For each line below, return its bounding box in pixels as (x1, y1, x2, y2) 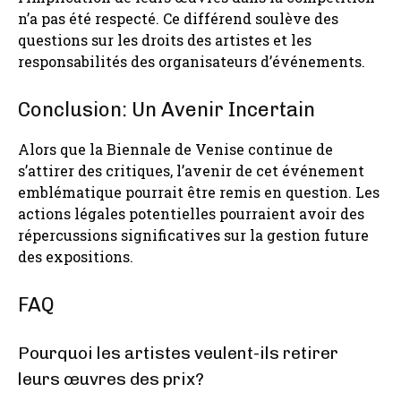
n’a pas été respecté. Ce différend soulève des (18, 8, 338, 28)
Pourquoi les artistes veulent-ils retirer (18, 342, 338, 363)
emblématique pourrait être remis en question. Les (18, 182, 380, 201)
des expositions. (18, 246, 133, 266)
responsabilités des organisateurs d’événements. (18, 51, 365, 71)
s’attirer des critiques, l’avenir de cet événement (18, 160, 364, 180)
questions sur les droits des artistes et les (18, 30, 311, 49)
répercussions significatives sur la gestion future (18, 225, 369, 244)
